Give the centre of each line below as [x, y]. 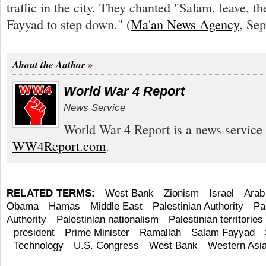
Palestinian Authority [198, 207]
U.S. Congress [106, 246]
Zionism [182, 194]
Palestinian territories [216, 220]
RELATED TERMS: [51, 194]
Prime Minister [97, 233]
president [34, 233]
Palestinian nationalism [107, 220]
